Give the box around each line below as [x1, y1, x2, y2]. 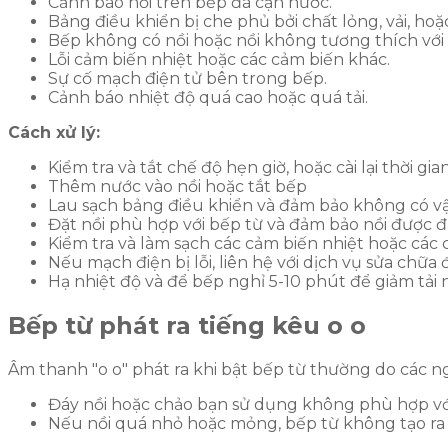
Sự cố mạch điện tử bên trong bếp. [48, 69, 331, 89]
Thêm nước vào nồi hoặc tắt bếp [48, 177, 307, 197]
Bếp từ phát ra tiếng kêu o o [8, 311, 366, 341]
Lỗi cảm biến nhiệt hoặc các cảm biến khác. [48, 50, 394, 70]
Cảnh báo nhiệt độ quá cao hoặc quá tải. [48, 88, 368, 108]
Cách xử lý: [8, 123, 100, 143]
